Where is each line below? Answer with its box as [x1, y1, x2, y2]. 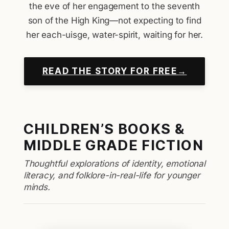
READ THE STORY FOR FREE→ [42, 66, 187, 77]
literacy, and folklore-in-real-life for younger [23, 170, 200, 181]
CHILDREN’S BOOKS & [23, 121, 185, 138]
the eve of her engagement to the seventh [29, 1, 200, 12]
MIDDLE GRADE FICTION [23, 137, 203, 154]
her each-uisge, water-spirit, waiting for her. [26, 30, 203, 40]
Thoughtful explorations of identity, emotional [23, 158, 205, 169]
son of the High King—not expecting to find [28, 15, 201, 26]
